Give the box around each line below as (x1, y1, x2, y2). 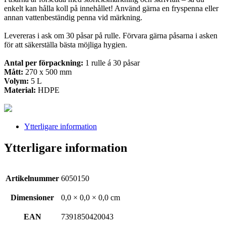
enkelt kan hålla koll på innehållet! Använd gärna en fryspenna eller (4, 4, 218, 13)
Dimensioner (11, 193, 54, 202)
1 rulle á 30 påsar (83, 58, 140, 67)
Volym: (4, 76, 29, 85)
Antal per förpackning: (4, 58, 83, 67)
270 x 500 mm (23, 67, 72, 76)
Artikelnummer (6, 174, 59, 183)
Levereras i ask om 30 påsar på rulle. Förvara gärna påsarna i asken (4, 31, 217, 40)
